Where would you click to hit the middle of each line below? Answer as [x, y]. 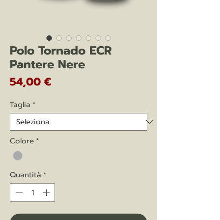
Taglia [20, 105]
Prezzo [68, 82]
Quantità [26, 175]
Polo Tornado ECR [61, 51]
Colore [22, 141]
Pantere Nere [47, 65]
